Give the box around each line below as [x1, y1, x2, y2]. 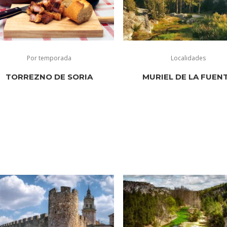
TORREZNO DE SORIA [6, 71, 93, 82]
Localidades [170, 53, 206, 62]
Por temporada [27, 53, 72, 62]
